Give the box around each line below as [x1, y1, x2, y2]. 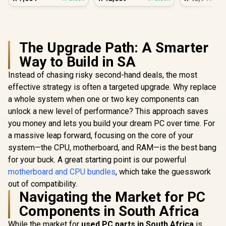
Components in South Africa [19, 203, 199, 219]
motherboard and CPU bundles [8, 167, 116, 177]
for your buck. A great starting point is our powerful [8, 155, 186, 164]
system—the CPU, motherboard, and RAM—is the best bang [8, 143, 216, 152]
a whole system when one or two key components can [8, 94, 199, 104]
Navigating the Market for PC [19, 189, 205, 205]
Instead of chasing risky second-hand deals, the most [8, 70, 197, 80]
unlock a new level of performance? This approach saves [8, 106, 208, 116]
